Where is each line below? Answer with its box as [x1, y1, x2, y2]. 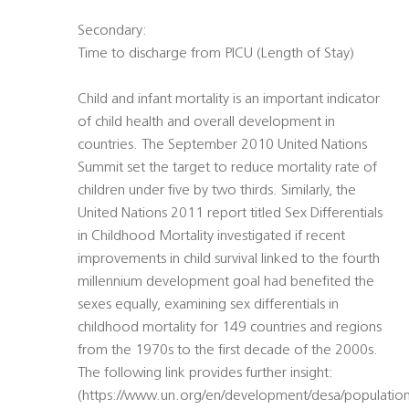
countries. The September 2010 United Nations [78, 138, 367, 153]
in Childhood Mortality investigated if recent [78, 229, 345, 245]
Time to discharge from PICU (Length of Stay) [78, 47, 354, 62]
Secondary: [78, 24, 147, 39]
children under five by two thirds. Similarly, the [78, 184, 356, 199]
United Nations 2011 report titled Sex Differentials [78, 206, 383, 222]
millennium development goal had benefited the [78, 275, 374, 290]
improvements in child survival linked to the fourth [78, 252, 380, 267]
